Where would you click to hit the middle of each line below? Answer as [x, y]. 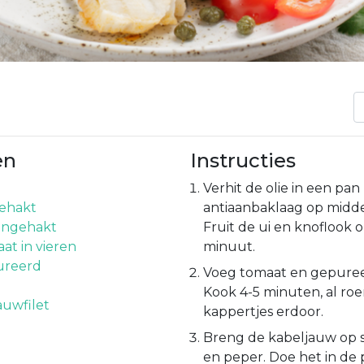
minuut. [229, 246]
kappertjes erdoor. [263, 311]
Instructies [243, 160]
